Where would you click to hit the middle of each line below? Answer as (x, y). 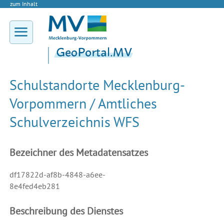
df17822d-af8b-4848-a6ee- (57, 175)
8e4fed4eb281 (34, 186)
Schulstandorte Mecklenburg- (97, 85)
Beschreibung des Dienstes (66, 211)
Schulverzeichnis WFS (74, 122)
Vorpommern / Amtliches (83, 103)
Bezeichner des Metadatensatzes (78, 153)
